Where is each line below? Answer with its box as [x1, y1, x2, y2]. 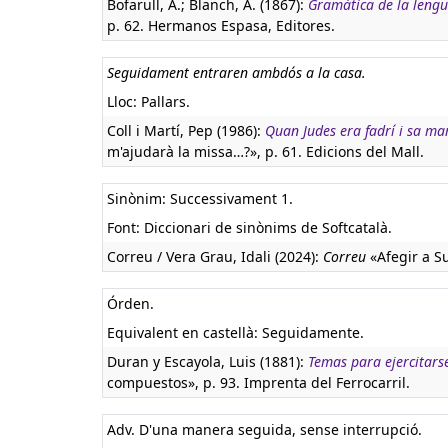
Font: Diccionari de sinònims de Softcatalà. [107, 218, 392, 237]
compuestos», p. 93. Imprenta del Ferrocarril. [107, 373, 410, 392]
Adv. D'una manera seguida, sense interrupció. [107, 420, 422, 439]
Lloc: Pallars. [107, 92, 190, 111]
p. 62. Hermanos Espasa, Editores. [107, 16, 335, 35]
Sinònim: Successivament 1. [107, 189, 293, 208]
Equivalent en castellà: [107, 323, 262, 342]
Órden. [107, 294, 154, 313]
